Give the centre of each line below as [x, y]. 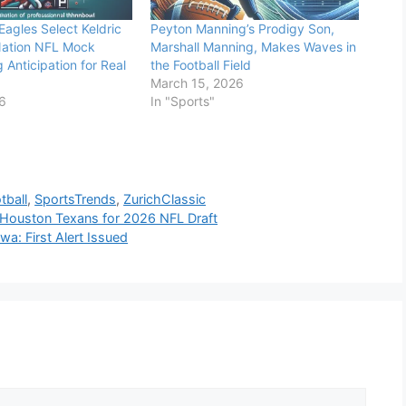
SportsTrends [76, 198]
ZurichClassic [165, 198]
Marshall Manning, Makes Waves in [253, 47]
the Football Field [200, 65]
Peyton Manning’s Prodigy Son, [242, 29]
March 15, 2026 [197, 83]
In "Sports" [182, 101]
